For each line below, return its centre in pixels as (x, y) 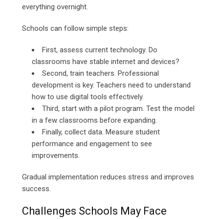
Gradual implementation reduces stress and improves (108, 177)
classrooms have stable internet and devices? (106, 62)
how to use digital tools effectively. (88, 97)
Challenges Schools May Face (94, 211)
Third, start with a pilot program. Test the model (118, 109)
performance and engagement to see (92, 144)
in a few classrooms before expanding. (94, 120)
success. (36, 189)
